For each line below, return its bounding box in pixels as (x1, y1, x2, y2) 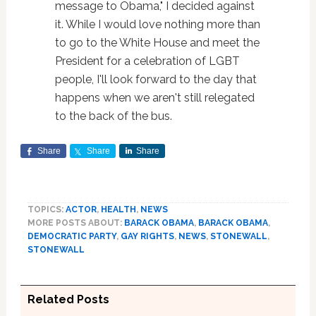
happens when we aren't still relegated (54, 90, 255, 104)
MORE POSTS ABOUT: (27, 217, 124, 228)
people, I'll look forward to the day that (54, 72, 257, 86)
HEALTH (100, 204, 136, 214)
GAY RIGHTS (120, 231, 174, 241)
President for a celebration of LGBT (54, 54, 240, 68)
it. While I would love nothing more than (54, 17, 260, 31)
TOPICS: (27, 204, 66, 214)
